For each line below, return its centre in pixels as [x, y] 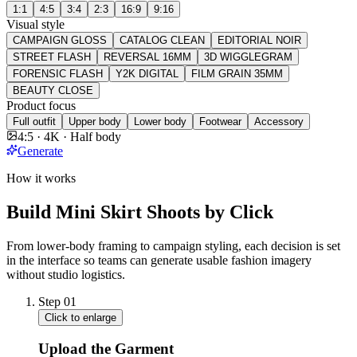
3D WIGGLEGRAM [248, 57]
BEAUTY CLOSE [53, 90]
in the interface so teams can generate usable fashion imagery [159, 260]
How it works [41, 178]
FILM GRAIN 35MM [237, 73]
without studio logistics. [66, 274]
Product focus [41, 105]
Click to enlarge [80, 317]
